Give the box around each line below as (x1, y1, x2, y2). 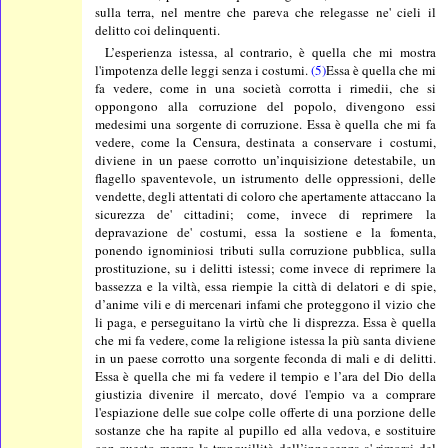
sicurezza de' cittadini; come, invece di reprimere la (95, 205, 436, 224)
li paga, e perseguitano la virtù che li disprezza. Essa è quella (95, 313, 436, 332)
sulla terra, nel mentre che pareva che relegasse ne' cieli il (95, 3, 436, 22)
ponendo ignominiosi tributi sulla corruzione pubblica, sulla (95, 241, 436, 260)
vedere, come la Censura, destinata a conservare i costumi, (95, 133, 436, 152)
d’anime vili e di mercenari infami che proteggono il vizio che (95, 295, 436, 314)
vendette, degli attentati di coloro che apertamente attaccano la (95, 187, 436, 206)
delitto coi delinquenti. (95, 21, 221, 40)
